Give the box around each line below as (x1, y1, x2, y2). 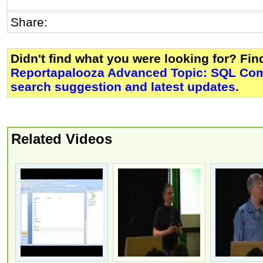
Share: (11, 15, 51, 29)
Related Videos (11, 131, 112, 147)
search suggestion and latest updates (11, 80, 235, 94)
